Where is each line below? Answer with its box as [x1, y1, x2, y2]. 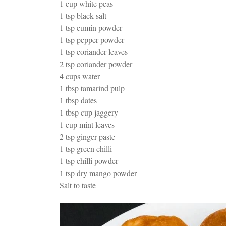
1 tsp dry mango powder [60, 167, 137, 178]
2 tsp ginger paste [60, 131, 115, 142]
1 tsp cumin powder [60, 22, 122, 33]
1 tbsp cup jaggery [60, 106, 118, 118]
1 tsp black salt [60, 10, 106, 21]
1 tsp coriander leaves [60, 46, 128, 57]
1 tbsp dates [60, 94, 97, 105]
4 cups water [60, 70, 100, 81]
